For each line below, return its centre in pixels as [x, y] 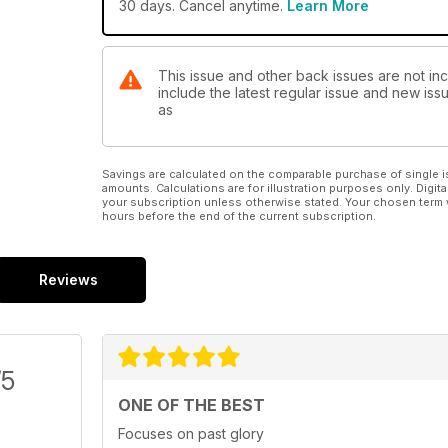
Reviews [68, 280]
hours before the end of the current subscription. [239, 216]
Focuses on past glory [191, 434]
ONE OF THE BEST [191, 405]
